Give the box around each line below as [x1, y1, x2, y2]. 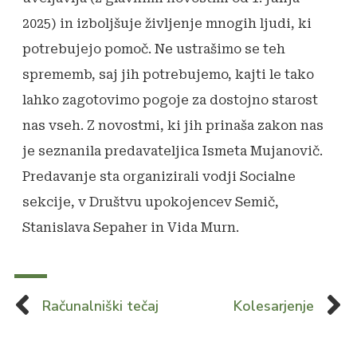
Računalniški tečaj [42, 296, 159, 316]
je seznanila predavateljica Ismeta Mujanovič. [22, 143, 323, 159]
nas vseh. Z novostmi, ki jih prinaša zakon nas [22, 118, 324, 133]
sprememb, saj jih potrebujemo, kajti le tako [22, 67, 314, 82]
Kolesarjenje [233, 296, 314, 316]
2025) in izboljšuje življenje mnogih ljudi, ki [22, 16, 312, 31]
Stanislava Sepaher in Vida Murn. [22, 220, 239, 235]
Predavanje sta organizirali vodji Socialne [22, 169, 296, 184]
